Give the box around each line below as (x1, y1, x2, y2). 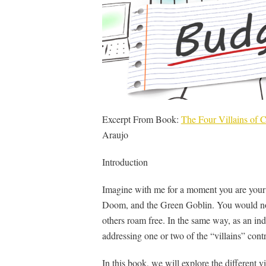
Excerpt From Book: (102, 112, 181, 125)
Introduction (102, 155, 148, 168)
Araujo (102, 128, 128, 141)
